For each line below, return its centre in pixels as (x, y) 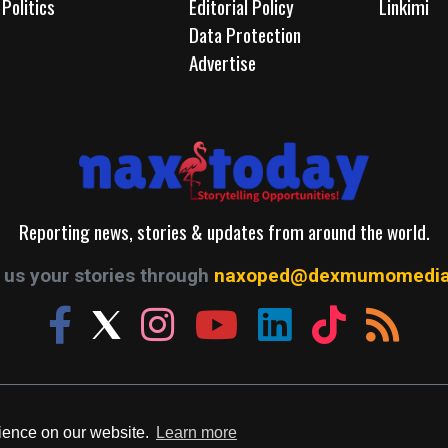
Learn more (196, 433)
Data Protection (244, 34)
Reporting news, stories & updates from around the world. (224, 231)
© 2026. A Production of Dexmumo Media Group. (224, 414)
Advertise (222, 62)
